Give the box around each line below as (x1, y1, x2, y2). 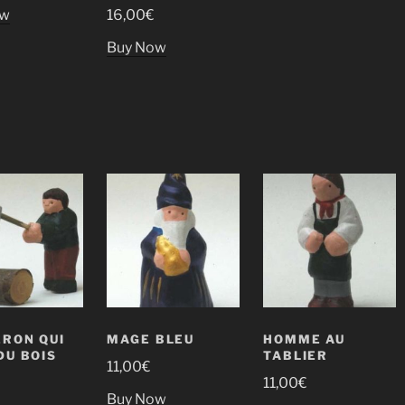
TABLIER (262, 348, 329, 363)
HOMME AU (262, 332, 346, 347)
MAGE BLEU (106, 332, 195, 347)
